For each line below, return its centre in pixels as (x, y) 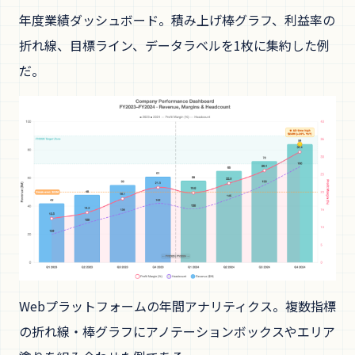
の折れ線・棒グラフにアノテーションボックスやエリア (177, 332)
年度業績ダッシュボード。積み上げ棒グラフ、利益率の (177, 20)
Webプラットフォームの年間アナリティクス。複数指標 (177, 306)
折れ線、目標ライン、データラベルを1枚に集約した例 (174, 45)
